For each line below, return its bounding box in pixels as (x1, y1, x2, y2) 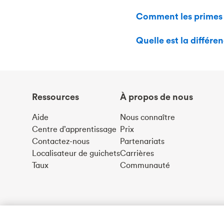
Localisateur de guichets (32, 148, 120, 158)
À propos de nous (120, 91, 193, 102)
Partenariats (120, 136, 164, 146)
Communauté (120, 160, 170, 170)
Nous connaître (120, 112, 175, 122)
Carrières (120, 148, 154, 158)
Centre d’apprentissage (32, 124, 116, 134)
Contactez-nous (32, 136, 89, 146)
